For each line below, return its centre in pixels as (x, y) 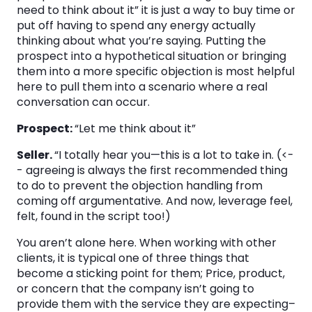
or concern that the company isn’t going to (135, 289)
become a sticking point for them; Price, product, (151, 273)
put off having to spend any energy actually (136, 25)
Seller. (36, 155)
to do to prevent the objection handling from (140, 186)
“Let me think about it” (135, 128)
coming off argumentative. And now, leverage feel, (155, 201)
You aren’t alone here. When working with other (147, 243)
